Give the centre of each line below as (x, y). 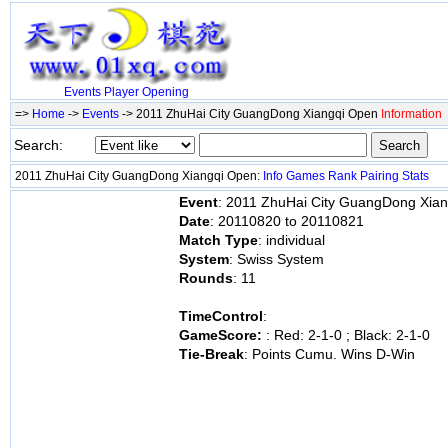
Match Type (218, 240)
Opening (165, 92)
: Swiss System (276, 259)
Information (411, 114)
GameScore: (222, 335)
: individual (291, 240)
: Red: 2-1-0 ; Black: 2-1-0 (348, 335)
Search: (38, 145)
